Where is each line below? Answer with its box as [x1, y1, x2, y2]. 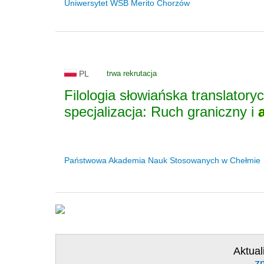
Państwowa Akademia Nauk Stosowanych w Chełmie [64, 156, 260, 166]
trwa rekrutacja [107, 69, 157, 78]
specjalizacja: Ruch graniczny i [64, 104, 258, 120]
